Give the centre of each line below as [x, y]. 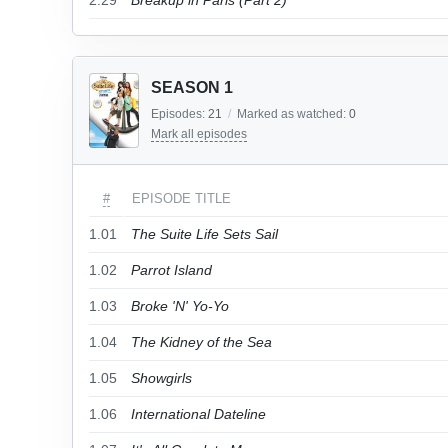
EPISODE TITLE [181, 198]
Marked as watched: [293, 114]
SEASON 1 [192, 87]
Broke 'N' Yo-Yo [180, 306]
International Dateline [198, 414]
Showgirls [161, 378]
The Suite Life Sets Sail [204, 234]
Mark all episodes [199, 134]
